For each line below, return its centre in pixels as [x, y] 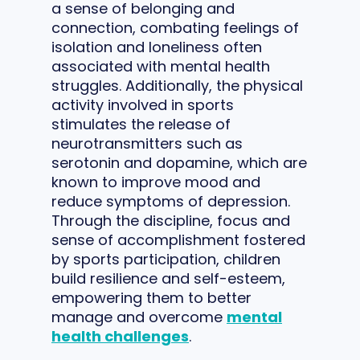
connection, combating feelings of [175, 27]
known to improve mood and [156, 182]
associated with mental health [161, 66]
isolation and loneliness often [157, 47]
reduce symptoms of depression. [171, 201]
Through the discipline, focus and [171, 220]
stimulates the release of [141, 124]
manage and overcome [139, 317]
